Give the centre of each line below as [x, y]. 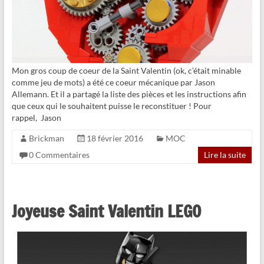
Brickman [46, 138]
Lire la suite [225, 154]
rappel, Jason [36, 117]
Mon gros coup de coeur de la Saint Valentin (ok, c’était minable [126, 70]
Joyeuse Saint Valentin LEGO [106, 211]
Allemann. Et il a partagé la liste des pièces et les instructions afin [129, 94]
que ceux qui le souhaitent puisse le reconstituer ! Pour [111, 105]
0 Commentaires [59, 154]
